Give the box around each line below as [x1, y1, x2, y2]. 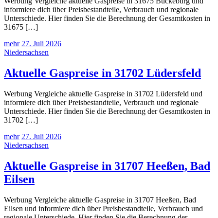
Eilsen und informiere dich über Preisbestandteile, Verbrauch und [4, 204, 203, 213]
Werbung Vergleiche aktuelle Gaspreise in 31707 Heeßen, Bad [4, 196, 196, 204]
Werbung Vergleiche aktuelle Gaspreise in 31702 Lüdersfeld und [4, 90, 202, 98]
